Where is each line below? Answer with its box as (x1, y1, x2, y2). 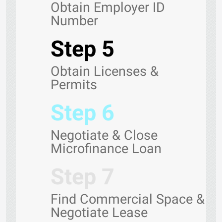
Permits (51, 77, 97, 93)
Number (51, 13, 98, 29)
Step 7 (51, 164, 114, 190)
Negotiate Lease (51, 205, 148, 221)
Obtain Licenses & (51, 63, 159, 79)
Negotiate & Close (51, 127, 158, 143)
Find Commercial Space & (51, 191, 205, 207)
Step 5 (51, 36, 114, 62)
